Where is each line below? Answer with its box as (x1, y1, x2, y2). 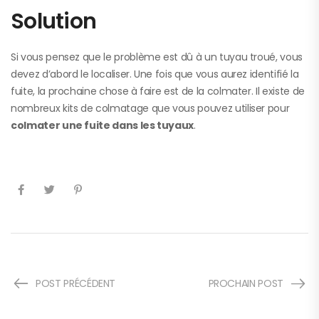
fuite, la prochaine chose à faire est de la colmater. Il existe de (11, 83, 305, 98)
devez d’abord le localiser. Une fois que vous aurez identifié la (11, 66, 299, 81)
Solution (11, 6, 96, 36)
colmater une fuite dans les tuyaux (11, 117, 194, 132)
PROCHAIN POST (208, 276, 283, 291)
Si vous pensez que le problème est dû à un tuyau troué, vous (11, 49, 303, 64)
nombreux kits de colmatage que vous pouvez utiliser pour (11, 100, 290, 115)
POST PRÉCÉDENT (36, 276, 116, 291)
